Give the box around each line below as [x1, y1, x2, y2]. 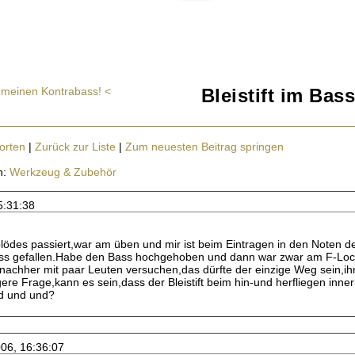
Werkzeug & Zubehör [10, 166, 116, 178]
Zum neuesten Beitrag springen [125, 140, 284, 153]
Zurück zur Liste [35, 140, 116, 153]
